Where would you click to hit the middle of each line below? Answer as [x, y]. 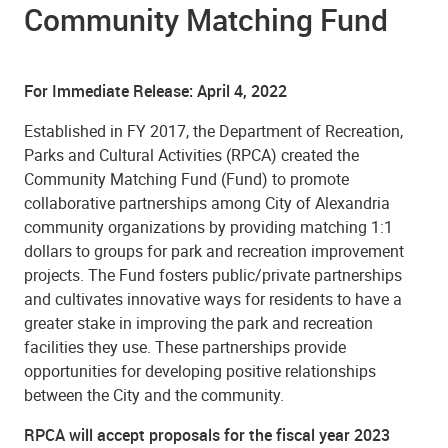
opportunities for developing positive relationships [200, 370]
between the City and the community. [154, 394]
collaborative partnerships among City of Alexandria [207, 202]
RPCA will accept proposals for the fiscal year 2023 [207, 434]
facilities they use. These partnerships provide [185, 346]
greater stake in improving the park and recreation [198, 322]
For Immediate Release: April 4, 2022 [155, 90]
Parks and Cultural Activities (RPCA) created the [191, 154]
